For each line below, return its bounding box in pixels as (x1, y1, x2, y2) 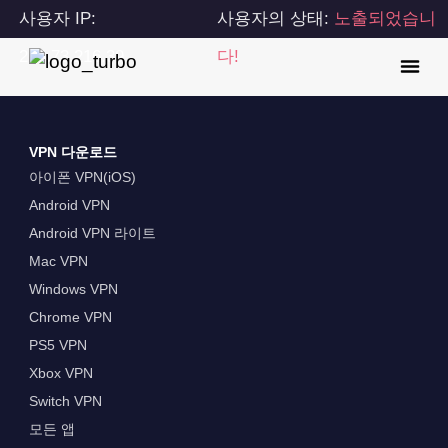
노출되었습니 (334, 9, 437, 28)
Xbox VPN (28, 365, 93, 382)
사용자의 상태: (217, 9, 335, 28)
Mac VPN (28, 253, 88, 270)
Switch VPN (28, 393, 102, 410)
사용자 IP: (19, 9, 97, 28)
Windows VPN (28, 281, 118, 298)
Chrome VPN (28, 309, 112, 326)
